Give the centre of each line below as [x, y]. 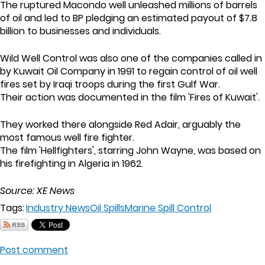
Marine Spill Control [168, 208]
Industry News [58, 208]
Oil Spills [107, 208]
